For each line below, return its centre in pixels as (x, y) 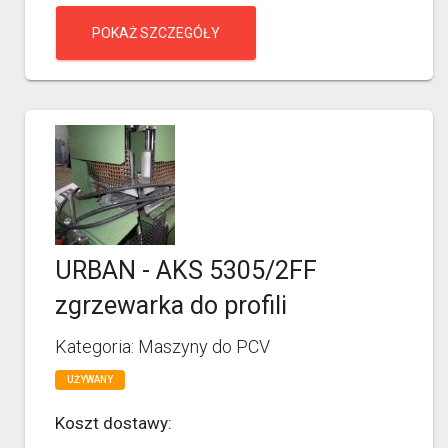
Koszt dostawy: (113, 422)
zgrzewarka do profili (171, 305)
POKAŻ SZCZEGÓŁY (156, 32)
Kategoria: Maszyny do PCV (162, 346)
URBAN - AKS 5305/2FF (186, 270)
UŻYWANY (90, 379)
